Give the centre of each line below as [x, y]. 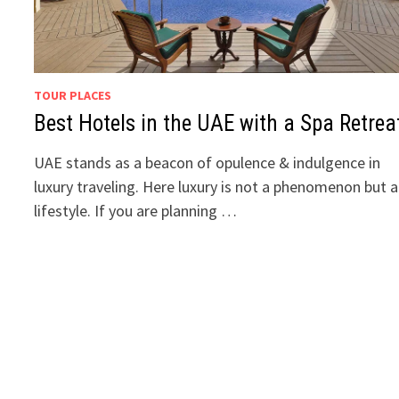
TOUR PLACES [73, 95]
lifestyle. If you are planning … [136, 210]
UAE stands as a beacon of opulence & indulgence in [208, 162]
